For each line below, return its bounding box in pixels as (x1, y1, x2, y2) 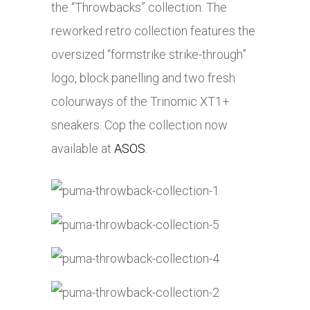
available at (51, 141, 114, 156)
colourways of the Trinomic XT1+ (51, 94, 230, 109)
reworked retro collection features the (51, 24, 255, 39)
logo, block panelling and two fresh (51, 71, 235, 86)
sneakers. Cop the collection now (51, 118, 228, 133)
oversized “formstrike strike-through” (51, 47, 246, 62)
